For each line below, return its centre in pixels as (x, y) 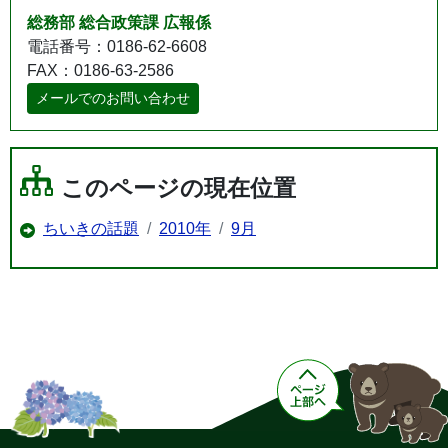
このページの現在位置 (178, 187)
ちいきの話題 (91, 228)
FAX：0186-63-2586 (100, 70)
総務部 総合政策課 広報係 (119, 22)
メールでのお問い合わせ (113, 97)
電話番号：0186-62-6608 (117, 46)
